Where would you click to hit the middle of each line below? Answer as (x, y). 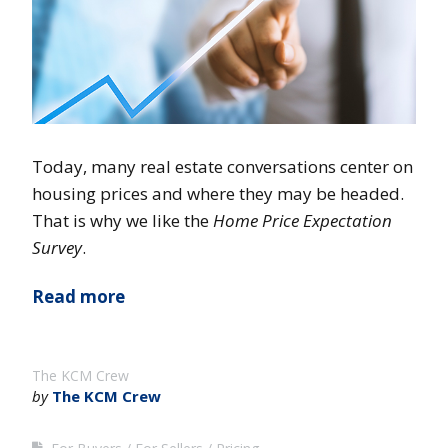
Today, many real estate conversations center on (222, 166)
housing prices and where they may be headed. (218, 193)
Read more (78, 296)
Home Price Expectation (302, 220)
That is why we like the (122, 220)
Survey (57, 247)
